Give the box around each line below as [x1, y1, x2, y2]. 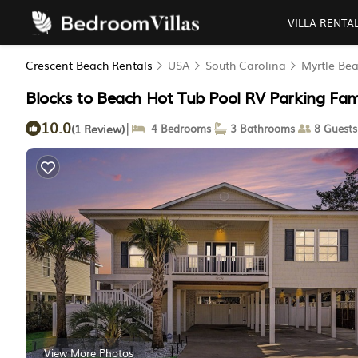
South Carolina [205, 57, 286, 73]
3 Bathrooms [227, 121, 295, 136]
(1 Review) [71, 120, 125, 137]
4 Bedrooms [145, 121, 211, 136]
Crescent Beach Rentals [26, 57, 156, 73]
